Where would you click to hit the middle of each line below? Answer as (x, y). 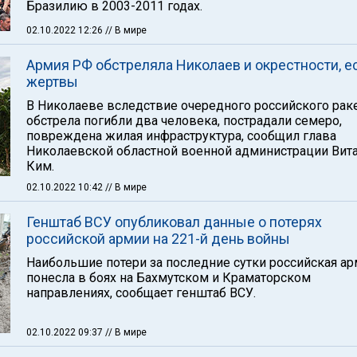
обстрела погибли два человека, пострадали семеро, (184, 121)
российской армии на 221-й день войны (158, 239)
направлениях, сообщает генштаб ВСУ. (141, 293)
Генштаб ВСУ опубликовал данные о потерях (174, 222)
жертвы (52, 82)
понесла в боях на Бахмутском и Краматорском (169, 278)
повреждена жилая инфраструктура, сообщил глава (181, 136)
